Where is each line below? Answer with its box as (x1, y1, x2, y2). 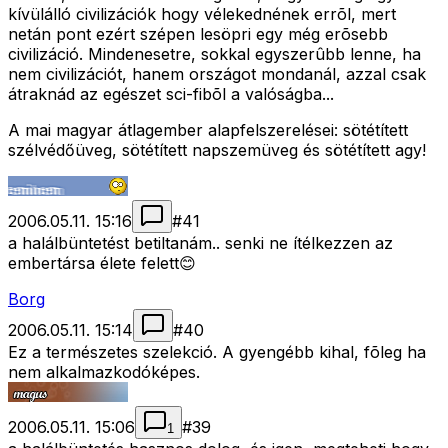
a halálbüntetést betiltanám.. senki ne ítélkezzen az (8, 233, 393, 254)
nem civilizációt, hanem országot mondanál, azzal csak (8, 64, 426, 85)
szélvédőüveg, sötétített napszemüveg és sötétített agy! (8, 140, 426, 161)
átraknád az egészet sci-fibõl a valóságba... (8, 84, 334, 105)
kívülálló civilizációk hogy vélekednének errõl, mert (8, 4, 396, 25)
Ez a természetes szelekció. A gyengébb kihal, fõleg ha (8, 342, 426, 363)
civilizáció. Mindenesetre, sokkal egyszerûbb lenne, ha (8, 44, 421, 65)
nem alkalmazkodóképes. (8, 362, 200, 383)
